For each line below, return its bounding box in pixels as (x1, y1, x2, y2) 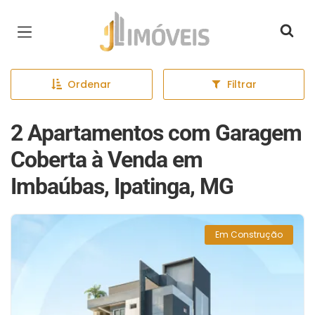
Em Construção (215, 229, 283, 240)
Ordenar (67, 77, 112, 91)
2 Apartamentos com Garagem (11, 120, 302, 146)
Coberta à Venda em (11, 146, 202, 173)
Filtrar (226, 77, 257, 91)
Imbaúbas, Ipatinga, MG (11, 173, 233, 200)
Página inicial (94, 11, 188, 31)
